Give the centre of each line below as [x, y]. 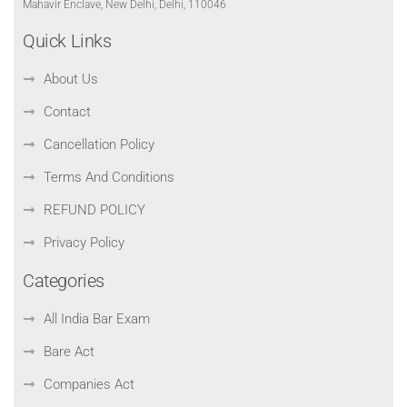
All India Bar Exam [96, 318]
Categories [64, 280]
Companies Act [89, 384]
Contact [67, 111]
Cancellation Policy [99, 144]
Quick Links [67, 40]
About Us [70, 79]
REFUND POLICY [94, 209]
